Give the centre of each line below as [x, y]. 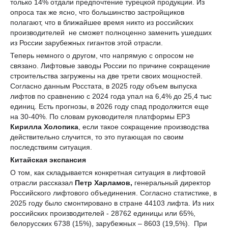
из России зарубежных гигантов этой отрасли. [87, 42]
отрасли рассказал [42, 182]
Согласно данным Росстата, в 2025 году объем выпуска [104, 86]
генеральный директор [172, 182]
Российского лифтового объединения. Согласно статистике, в [113, 193]
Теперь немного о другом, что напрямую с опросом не [102, 55]
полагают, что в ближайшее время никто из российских [102, 22]
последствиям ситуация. [66, 147]
